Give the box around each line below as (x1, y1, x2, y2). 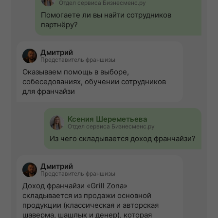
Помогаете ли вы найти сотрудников (41, 10, 171, 20)
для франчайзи (22, 87, 75, 96)
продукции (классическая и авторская (22, 200, 159, 210)
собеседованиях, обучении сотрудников (22, 77, 166, 87)
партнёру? (41, 20, 78, 30)
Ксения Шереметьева (68, 114, 147, 124)
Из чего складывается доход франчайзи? (50, 134, 196, 144)
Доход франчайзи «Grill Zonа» (22, 181, 127, 191)
